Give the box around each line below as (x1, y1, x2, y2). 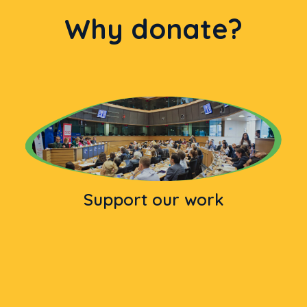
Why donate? (64, 11, 243, 46)
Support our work (83, 189, 223, 210)
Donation (106, 266, 201, 294)
